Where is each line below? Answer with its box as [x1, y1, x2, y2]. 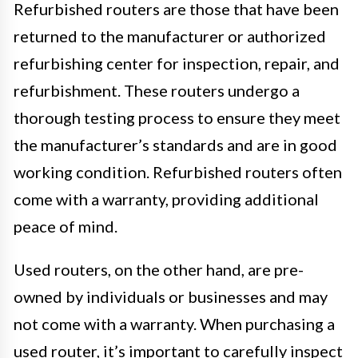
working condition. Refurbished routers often [14, 161, 342, 181]
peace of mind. [14, 216, 117, 236]
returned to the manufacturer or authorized [14, 26, 326, 46]
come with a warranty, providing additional [14, 189, 319, 209]
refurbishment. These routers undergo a [14, 80, 300, 100]
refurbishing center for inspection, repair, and [14, 53, 340, 73]
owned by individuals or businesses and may [14, 286, 328, 306]
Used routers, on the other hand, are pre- [14, 259, 304, 279]
